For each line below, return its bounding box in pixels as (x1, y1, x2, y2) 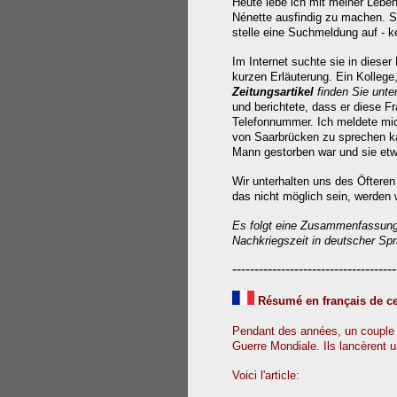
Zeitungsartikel (232, 85, 317, 98)
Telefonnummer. (232, 115, 314, 128)
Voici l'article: (232, 369, 300, 382)
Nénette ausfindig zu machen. (232, 11, 389, 24)
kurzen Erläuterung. (232, 70, 336, 83)
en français (306, 294, 370, 307)
